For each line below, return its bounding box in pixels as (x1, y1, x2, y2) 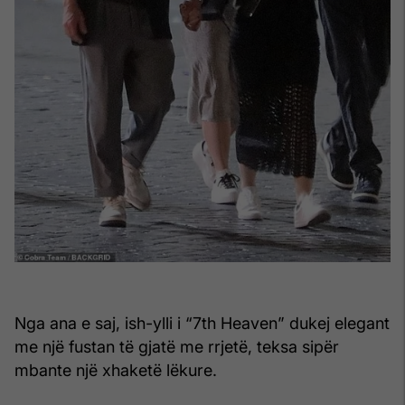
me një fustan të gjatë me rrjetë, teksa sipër (14, 337, 339, 357)
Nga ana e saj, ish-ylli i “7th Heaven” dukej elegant (14, 314, 390, 334)
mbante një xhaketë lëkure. (14, 361, 217, 381)
